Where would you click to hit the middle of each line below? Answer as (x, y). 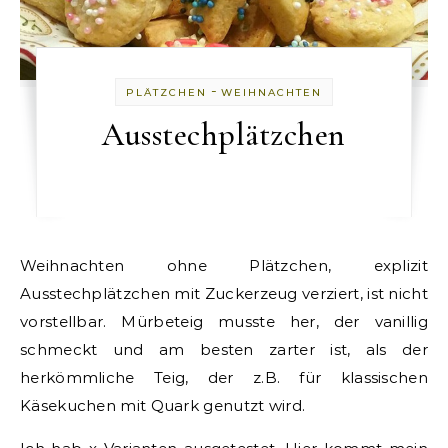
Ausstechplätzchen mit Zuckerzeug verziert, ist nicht (224, 293)
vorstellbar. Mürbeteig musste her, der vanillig (224, 321)
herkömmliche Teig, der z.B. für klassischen (224, 377)
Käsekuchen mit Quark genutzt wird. (163, 405)
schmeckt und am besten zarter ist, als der (224, 349)
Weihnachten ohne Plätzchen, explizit (28, 265)
